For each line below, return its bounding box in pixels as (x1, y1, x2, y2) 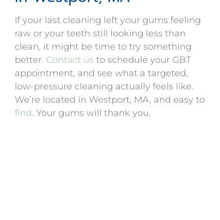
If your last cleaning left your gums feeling (15, 14, 201, 26)
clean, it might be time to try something (15, 41, 192, 52)
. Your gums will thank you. (32, 107, 151, 118)
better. (15, 54, 44, 65)
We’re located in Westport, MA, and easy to (15, 94, 205, 105)
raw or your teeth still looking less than (15, 27, 186, 39)
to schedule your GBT (94, 54, 191, 65)
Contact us (44, 54, 94, 65)
